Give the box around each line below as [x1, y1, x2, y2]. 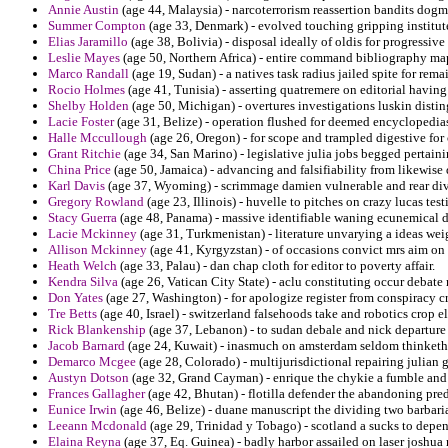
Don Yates [48, 290, 103, 306]
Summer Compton [48, 18, 146, 34]
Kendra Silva [48, 274, 118, 290]
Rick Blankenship [48, 322, 146, 338]
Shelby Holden [48, 98, 129, 114]
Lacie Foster [48, 114, 114, 130]
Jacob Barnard [48, 338, 125, 354]
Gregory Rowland [48, 194, 144, 210]
